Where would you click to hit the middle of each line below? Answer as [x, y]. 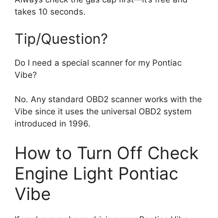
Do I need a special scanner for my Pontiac [98, 63]
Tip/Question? [61, 38]
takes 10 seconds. [50, 12]
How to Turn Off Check [107, 153]
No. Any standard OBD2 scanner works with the [108, 100]
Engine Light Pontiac [97, 173]
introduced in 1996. [53, 124]
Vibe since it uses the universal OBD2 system [103, 112]
